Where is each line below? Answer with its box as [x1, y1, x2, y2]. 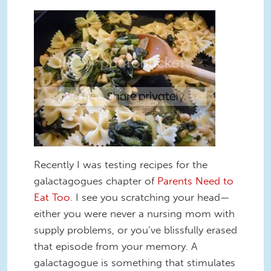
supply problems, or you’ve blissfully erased [34, 223, 237, 236]
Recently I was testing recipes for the [34, 158, 207, 171]
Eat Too [34, 191, 70, 203]
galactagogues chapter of [34, 174, 157, 187]
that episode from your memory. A [34, 240, 197, 252]
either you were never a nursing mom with [34, 207, 235, 220]
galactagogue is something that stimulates [34, 256, 235, 269]
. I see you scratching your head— [70, 191, 229, 203]
